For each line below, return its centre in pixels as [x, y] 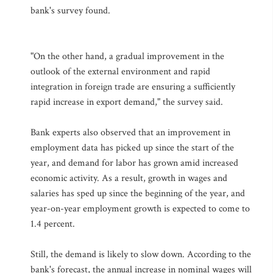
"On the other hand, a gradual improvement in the [127, 56]
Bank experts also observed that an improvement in [130, 133]
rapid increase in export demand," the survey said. [127, 102]
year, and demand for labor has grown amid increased [134, 163]
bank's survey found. [70, 11]
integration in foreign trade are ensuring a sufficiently [133, 87]
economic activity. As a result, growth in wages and [129, 178]
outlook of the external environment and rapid [120, 72]
